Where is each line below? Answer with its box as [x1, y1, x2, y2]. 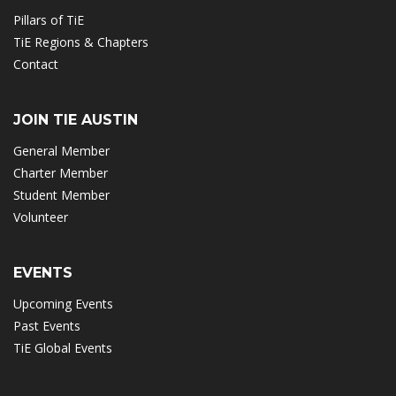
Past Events [13, 316, 80, 334]
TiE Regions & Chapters [13, 33, 148, 50]
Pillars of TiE [13, 11, 84, 28]
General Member [13, 141, 110, 159]
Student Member [13, 186, 110, 203]
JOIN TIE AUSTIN [13, 110, 138, 128]
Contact [13, 55, 58, 72]
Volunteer [13, 208, 68, 225]
